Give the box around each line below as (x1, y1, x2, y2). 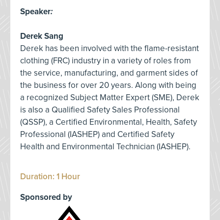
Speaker (20, 6, 51, 17)
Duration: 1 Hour (20, 171, 80, 182)
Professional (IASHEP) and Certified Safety (20, 129, 174, 139)
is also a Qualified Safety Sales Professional (20, 105, 180, 115)
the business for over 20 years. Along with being (20, 80, 196, 90)
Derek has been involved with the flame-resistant (20, 43, 199, 54)
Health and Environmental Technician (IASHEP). (20, 141, 191, 152)
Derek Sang (20, 31, 63, 41)
